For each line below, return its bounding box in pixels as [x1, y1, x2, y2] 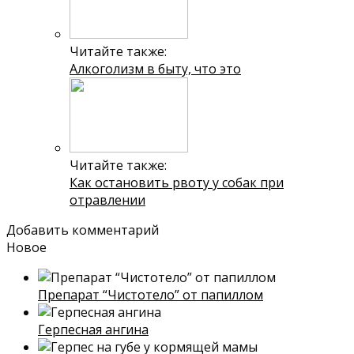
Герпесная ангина [38, 320, 149, 338]
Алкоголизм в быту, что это [70, 59, 241, 77]
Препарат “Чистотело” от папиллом [38, 285, 263, 303]
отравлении [70, 190, 145, 209]
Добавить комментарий [6, 220, 159, 239]
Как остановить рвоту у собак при [70, 173, 284, 191]
